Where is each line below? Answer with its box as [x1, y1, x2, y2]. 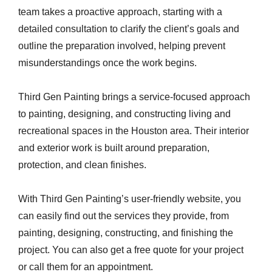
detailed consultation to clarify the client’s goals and [18, 24, 239, 34]
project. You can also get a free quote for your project [18, 245, 243, 255]
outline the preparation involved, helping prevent [18, 41, 225, 51]
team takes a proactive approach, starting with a [18, 7, 222, 17]
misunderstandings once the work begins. [18, 58, 197, 68]
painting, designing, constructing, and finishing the [18, 228, 233, 238]
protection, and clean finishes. [18, 160, 149, 170]
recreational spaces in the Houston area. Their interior [18, 126, 249, 136]
